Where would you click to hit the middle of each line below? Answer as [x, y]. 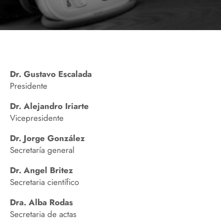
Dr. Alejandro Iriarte [49, 106]
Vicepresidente [37, 118]
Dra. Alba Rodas [41, 203]
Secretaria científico [44, 182]
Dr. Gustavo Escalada [51, 74]
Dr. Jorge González [47, 138]
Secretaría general [42, 150]
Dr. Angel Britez [41, 170]
